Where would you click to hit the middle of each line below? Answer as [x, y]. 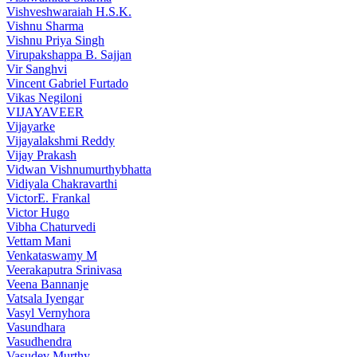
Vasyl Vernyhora [48, 313]
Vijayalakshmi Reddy [61, 141]
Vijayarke [31, 126]
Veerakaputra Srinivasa [64, 270]
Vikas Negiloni [44, 98]
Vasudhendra [39, 341]
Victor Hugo [38, 212]
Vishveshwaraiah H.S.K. [69, 12]
